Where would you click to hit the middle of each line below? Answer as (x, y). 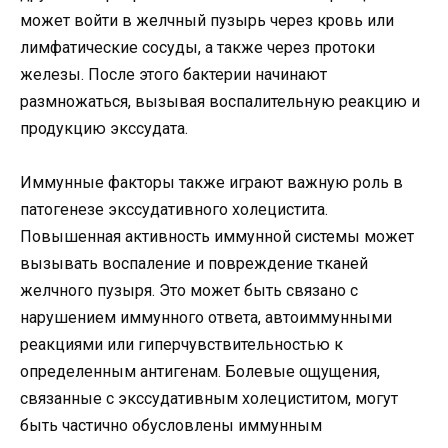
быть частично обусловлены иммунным (171, 426)
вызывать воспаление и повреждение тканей (194, 264)
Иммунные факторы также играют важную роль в (211, 183)
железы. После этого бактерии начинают (173, 75)
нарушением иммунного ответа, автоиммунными (206, 318)
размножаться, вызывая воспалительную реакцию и (220, 102)
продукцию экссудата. (104, 129)
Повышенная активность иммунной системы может (217, 237)
